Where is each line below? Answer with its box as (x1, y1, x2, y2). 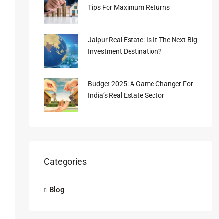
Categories (44, 156, 87, 167)
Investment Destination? (88, 47, 162, 55)
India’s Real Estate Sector (88, 91, 164, 99)
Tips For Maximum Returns (88, 3, 170, 11)
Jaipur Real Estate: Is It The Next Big (88, 36, 197, 44)
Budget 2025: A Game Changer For (88, 80, 193, 88)
